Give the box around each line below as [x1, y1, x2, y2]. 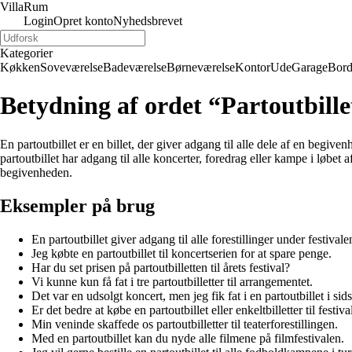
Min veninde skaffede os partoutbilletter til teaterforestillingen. [31, 317, 338, 331]
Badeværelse [103, 60, 167, 74]
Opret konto [53, 14, 113, 27]
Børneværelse [167, 60, 235, 74]
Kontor [235, 60, 270, 74]
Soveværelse [40, 60, 103, 74]
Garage [291, 60, 328, 74]
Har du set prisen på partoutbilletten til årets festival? [31, 260, 290, 274]
